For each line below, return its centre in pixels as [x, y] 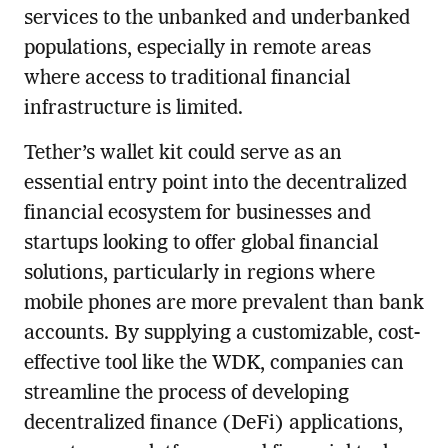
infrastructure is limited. [133, 109]
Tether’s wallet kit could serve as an [182, 154]
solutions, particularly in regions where [199, 274]
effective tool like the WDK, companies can [213, 364]
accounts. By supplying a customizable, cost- [221, 334]
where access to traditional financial [186, 79]
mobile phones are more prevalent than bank [223, 304]
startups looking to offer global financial [200, 244]
